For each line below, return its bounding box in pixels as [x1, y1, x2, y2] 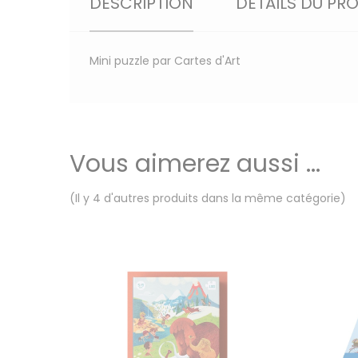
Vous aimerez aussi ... [70, 147, 320, 181]
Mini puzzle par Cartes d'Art [89, 53, 241, 69]
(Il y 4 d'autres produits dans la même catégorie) [70, 190, 346, 206]
